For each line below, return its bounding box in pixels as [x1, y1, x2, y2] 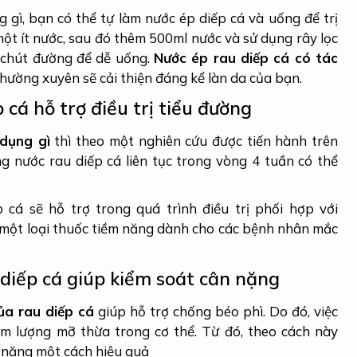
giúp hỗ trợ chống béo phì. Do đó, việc [94, 303, 338, 320]
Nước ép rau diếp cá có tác [154, 49, 338, 67]
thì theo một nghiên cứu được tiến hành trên [49, 132, 339, 150]
